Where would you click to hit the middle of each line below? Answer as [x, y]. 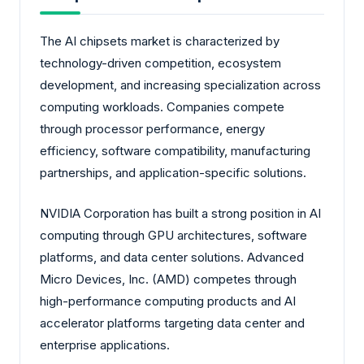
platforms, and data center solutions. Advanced [172, 257]
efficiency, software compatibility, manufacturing [175, 151]
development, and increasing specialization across [180, 85]
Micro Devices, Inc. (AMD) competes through [168, 279]
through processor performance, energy [152, 129]
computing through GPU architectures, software [173, 235]
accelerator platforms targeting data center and [172, 323]
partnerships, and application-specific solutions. [173, 173]
